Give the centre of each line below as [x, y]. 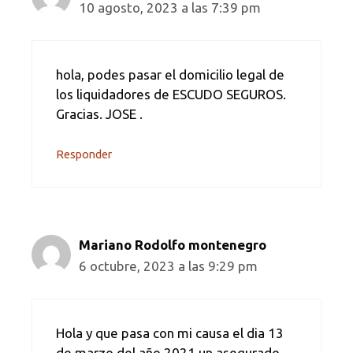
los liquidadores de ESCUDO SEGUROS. [171, 94]
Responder [84, 155]
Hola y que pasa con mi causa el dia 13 [170, 333]
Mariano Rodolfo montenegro [173, 245]
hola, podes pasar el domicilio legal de [170, 74]
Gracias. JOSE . [99, 113]
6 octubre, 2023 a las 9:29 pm [168, 266]
